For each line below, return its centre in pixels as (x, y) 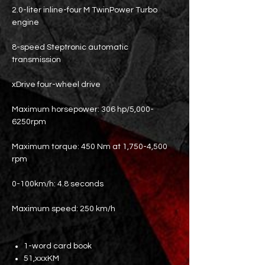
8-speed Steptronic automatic (70, 47)
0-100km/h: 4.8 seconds (58, 184)
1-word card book (58, 246)
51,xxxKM (41, 258)
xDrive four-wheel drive (56, 85)
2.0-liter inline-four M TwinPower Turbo (85, 10)
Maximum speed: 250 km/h (64, 209)
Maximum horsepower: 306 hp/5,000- (83, 109)
